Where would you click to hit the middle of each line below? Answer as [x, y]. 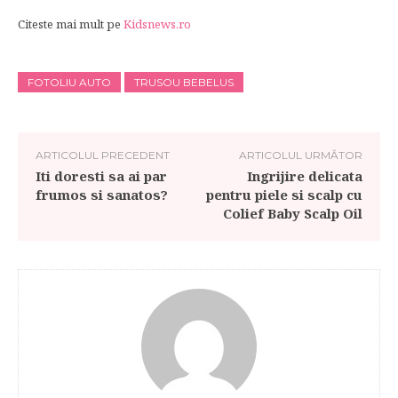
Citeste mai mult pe [71, 24]
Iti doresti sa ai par [101, 176]
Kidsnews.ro [157, 24]
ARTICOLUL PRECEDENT [103, 155]
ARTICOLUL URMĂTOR [300, 155]
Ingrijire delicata [304, 176]
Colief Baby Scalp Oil [292, 213]
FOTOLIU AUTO [69, 82]
